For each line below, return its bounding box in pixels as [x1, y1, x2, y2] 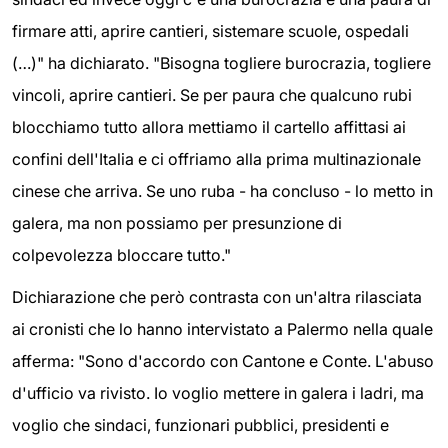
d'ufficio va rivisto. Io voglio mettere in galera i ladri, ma [12, 382, 424, 403]
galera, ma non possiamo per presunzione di [12, 212, 342, 233]
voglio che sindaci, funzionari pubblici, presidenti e [12, 414, 389, 435]
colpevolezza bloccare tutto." [12, 244, 231, 265]
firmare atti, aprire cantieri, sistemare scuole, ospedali [12, 20, 409, 41]
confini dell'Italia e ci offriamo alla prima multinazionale [12, 148, 421, 169]
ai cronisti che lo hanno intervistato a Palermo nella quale [12, 318, 433, 339]
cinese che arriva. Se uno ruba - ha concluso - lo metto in [12, 180, 433, 201]
